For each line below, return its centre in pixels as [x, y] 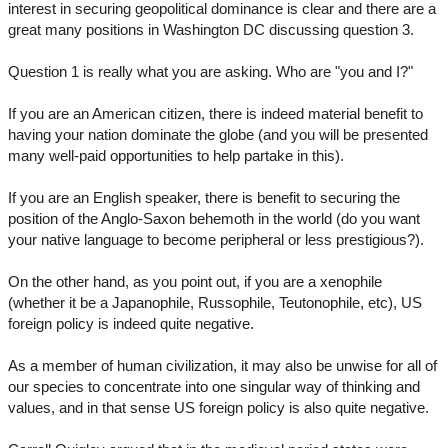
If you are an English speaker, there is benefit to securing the [204, 198]
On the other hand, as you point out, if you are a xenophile [195, 282]
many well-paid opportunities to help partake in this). [176, 156]
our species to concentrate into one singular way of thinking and [214, 387]
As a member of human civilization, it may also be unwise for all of [222, 366]
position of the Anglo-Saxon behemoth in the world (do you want [214, 219]
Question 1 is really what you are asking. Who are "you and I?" [210, 72]
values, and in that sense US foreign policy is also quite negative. [218, 408]
